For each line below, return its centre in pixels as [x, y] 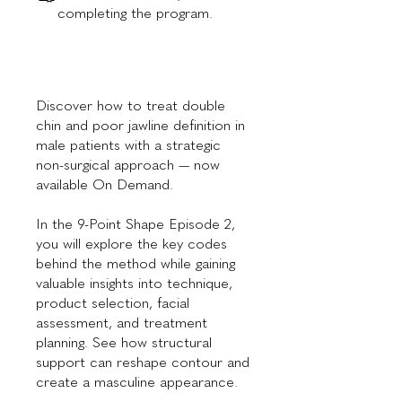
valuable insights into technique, [134, 283]
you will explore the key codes [131, 244]
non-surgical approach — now [128, 165]
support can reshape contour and [143, 362]
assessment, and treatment [122, 323]
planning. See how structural [124, 342]
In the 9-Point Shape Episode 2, [135, 224]
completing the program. [135, 13]
